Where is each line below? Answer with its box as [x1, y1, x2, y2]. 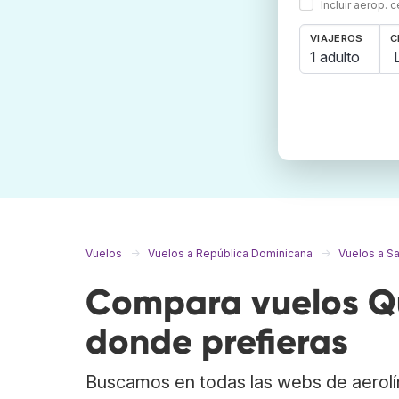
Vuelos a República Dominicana [148, 247, 313, 261]
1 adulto [310, 47, 360, 66]
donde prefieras [85, 320, 348, 364]
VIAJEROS [310, 32, 363, 45]
